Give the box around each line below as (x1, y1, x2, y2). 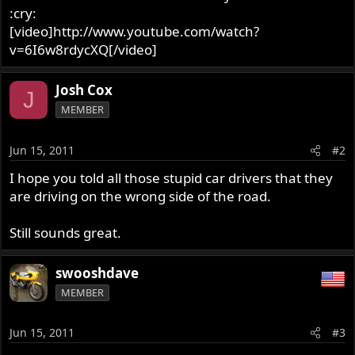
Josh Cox (55, 81, 113, 100)
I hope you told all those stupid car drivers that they (10, 168, 334, 187)
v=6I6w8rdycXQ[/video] (10, 40, 158, 59)
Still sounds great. (10, 223, 122, 242)
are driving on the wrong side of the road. (10, 186, 272, 205)
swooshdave (55, 263, 139, 282)
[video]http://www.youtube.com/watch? (10, 22, 260, 41)
